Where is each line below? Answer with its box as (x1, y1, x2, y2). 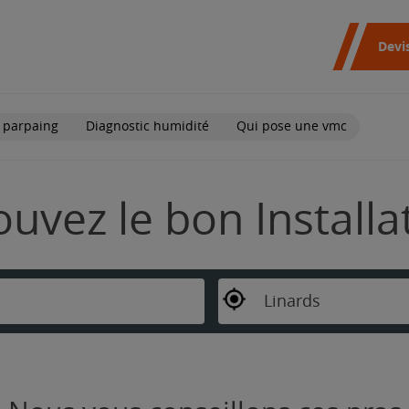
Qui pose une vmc (236, 118, 347, 134)
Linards (263, 290, 320, 311)
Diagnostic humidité (86, 118, 209, 134)
